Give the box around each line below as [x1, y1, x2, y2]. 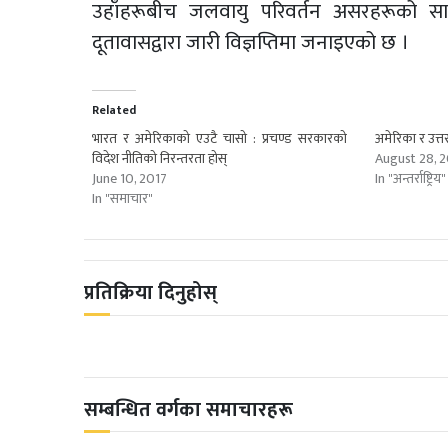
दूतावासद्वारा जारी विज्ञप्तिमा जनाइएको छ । [92, 25, 409, 61]
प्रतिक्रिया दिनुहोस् [84, 276, 217, 311]
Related [92, 100, 136, 121]
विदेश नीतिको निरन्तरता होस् [92, 147, 227, 171]
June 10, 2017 [92, 167, 167, 191]
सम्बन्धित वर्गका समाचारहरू [84, 392, 293, 427]
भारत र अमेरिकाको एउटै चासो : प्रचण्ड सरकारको [92, 127, 348, 151]
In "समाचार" [92, 187, 153, 211]
